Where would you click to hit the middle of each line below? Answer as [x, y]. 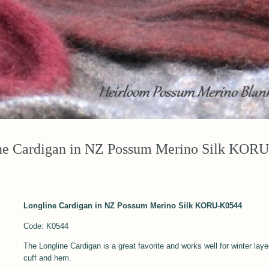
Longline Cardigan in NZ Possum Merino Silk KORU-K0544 [133, 206]
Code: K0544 [46, 226]
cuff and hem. [48, 258]
